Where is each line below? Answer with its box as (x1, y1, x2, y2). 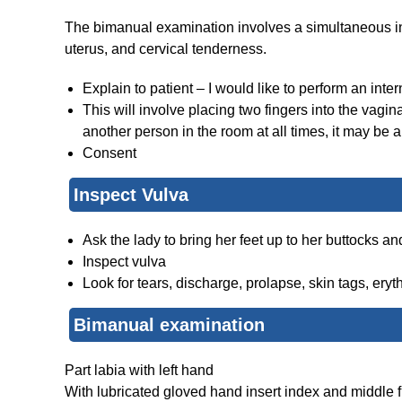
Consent (83, 145, 136, 162)
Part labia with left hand (65, 363, 214, 379)
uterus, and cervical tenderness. (65, 41, 267, 57)
